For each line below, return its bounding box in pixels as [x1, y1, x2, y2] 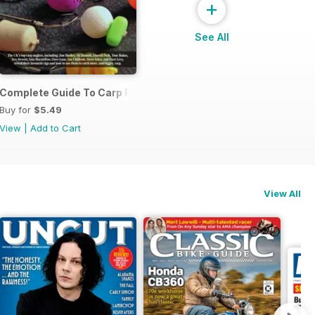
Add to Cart [30, 122, 81, 134]
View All [264, 187, 301, 199]
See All [195, 30, 229, 43]
